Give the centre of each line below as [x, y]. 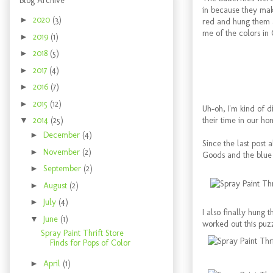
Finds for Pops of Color [90, 243]
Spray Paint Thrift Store [82, 233]
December [62, 135]
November [62, 152]
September [63, 169]
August [56, 185]
